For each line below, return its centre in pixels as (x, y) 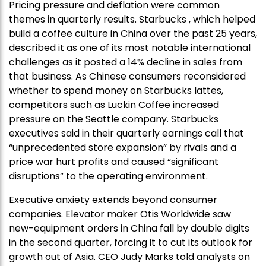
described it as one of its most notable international (130, 48)
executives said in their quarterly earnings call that (126, 134)
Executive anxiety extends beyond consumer (113, 200)
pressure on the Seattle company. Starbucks (114, 119)
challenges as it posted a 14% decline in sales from (126, 62)
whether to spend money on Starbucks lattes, (116, 91)
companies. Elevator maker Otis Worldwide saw (120, 214)
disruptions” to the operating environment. (108, 176)
